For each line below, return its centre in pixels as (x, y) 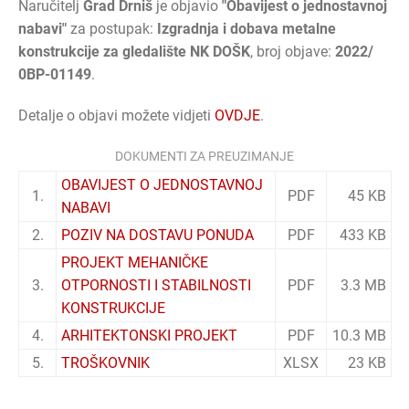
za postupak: (112, 28)
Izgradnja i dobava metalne (246, 28)
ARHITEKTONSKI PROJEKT (149, 335)
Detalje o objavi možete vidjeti (116, 115)
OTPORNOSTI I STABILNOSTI (156, 285)
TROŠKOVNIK (105, 362)
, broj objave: (293, 51)
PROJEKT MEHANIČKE (135, 262)
